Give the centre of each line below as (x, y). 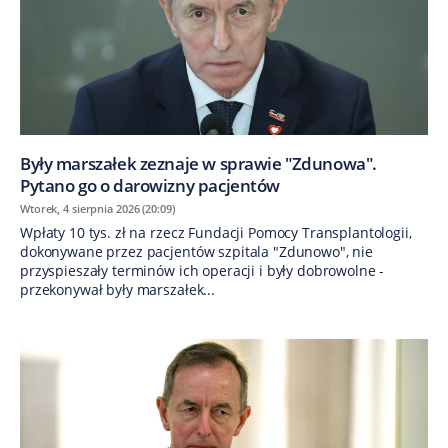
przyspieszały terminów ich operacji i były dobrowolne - (202, 270)
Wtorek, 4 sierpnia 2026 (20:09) (97, 208)
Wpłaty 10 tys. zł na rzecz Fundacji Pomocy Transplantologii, (216, 232)
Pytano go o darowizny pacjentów (150, 185)
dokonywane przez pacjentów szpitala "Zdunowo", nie (196, 251)
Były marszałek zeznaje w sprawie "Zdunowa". (198, 163)
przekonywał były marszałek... (117, 289)
